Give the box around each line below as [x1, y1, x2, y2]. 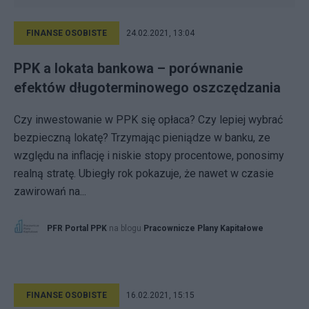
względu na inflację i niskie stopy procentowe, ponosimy [14, 149, 284, 162]
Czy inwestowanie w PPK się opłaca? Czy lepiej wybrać [14, 113, 283, 126]
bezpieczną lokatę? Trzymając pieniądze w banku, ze [14, 131, 270, 144]
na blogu [109, 223, 143, 233]
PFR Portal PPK [47, 223, 107, 233]
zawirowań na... [14, 185, 86, 198]
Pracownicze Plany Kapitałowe [143, 223, 263, 233]
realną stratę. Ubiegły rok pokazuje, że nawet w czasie [14, 167, 274, 180]
